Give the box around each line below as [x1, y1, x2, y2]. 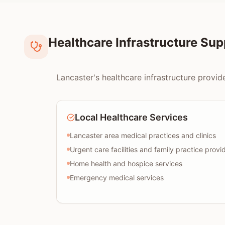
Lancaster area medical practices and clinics [70, 131, 216, 140]
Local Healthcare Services [75, 112, 188, 123]
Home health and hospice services [70, 159, 182, 168]
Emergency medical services [70, 173, 164, 182]
